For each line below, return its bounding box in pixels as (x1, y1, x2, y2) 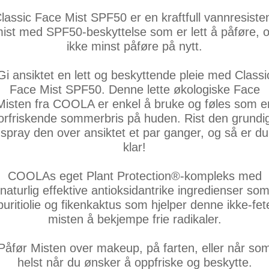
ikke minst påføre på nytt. (67, 40, 202, 53)
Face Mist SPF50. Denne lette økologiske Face (9, 83, 260, 96)
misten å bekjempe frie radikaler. (47, 213, 222, 226)
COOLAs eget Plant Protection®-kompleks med (7, 169, 262, 183)
